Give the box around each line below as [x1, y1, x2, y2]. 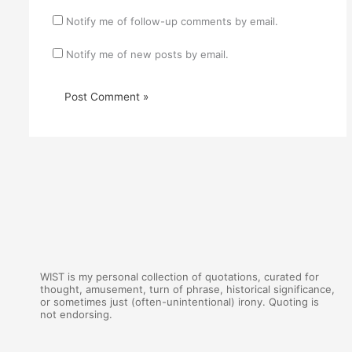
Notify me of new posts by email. [65, 47, 229, 60]
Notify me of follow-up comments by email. [65, 14, 278, 27]
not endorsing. [40, 308, 113, 321]
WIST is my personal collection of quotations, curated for [40, 270, 320, 284]
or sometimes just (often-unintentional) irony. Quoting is [40, 295, 320, 309]
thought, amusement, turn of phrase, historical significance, [40, 283, 335, 296]
